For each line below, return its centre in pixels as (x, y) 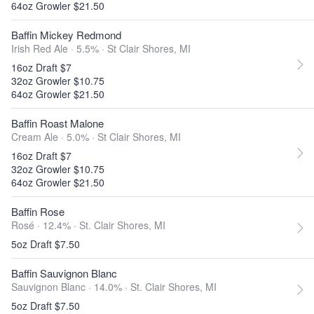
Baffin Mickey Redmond (66, 35)
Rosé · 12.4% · (45, 225)
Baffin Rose (38, 211)
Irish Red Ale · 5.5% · (59, 48)
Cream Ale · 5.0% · (54, 137)
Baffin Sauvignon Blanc (64, 273)
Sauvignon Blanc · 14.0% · (71, 287)
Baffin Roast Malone (57, 123)
